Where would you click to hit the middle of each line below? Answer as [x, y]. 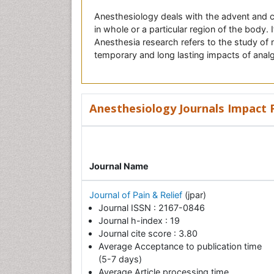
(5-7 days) [120, 259]
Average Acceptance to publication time [180, 246]
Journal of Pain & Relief [137, 195]
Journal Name [119, 166]
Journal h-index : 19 [139, 221]
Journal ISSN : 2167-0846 [152, 208]
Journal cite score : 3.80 [148, 234]
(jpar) [195, 195]
